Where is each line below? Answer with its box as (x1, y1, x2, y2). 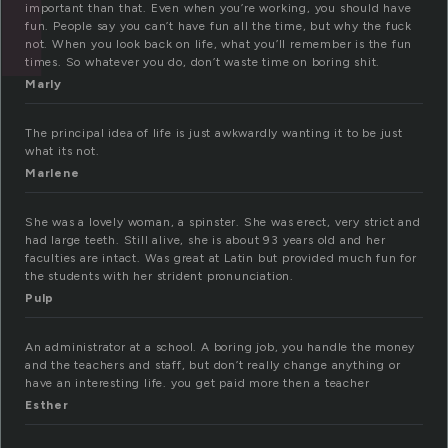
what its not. (25, 144, 100, 159)
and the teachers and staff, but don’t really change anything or (25, 358, 401, 373)
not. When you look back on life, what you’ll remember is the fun (25, 37, 413, 52)
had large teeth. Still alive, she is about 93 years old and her (25, 233, 386, 248)
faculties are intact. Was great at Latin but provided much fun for (25, 251, 417, 266)
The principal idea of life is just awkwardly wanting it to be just (25, 126, 403, 141)
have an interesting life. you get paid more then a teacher (25, 376, 370, 391)
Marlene (25, 166, 80, 181)
